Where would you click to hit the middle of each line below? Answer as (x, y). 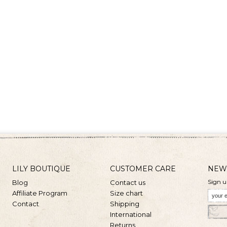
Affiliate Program (40, 193)
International (131, 214)
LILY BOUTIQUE (41, 169)
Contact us (128, 182)
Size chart (126, 193)
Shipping (125, 204)
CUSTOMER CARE (143, 169)
